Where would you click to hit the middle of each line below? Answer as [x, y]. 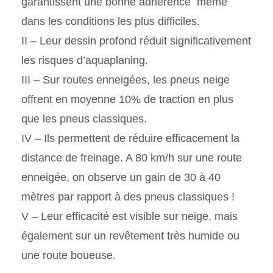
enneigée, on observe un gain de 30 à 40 [121, 178]
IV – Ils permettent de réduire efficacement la [130, 139]
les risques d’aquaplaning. [85, 61]
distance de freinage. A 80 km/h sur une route [132, 158]
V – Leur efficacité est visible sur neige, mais [129, 217]
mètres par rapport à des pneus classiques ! [128, 197]
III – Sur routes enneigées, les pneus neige [126, 80]
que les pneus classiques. [84, 119]
